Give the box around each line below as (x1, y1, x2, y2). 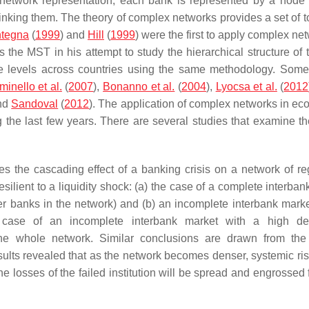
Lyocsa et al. (215, 81, 277, 92)
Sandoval (11, 98, 59, 110)
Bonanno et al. (103, 81, 175, 92)
